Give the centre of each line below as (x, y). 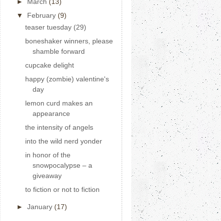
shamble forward (58, 51)
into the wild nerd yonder (63, 141)
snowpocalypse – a (62, 165)
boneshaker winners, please (69, 41)
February (42, 15)
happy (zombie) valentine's (67, 79)
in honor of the (48, 155)
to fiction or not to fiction (62, 189)
